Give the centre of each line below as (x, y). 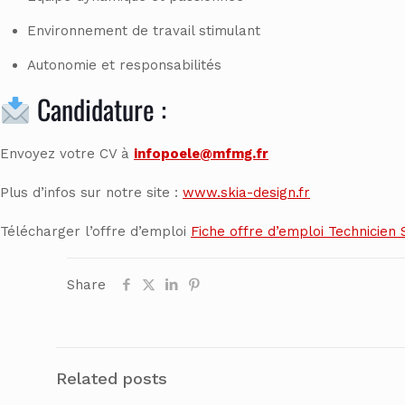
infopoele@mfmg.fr (201, 154)
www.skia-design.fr (246, 193)
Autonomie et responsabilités (124, 66)
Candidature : (99, 109)
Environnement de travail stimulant (144, 31)
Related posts (112, 379)
